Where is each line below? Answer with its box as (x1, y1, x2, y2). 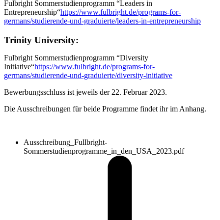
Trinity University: (4, 34, 79, 45)
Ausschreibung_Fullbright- (24, 137, 107, 146)
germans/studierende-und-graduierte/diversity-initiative (4, 71, 172, 80)
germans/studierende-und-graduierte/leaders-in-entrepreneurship (4, 17, 201, 26)
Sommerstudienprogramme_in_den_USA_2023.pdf (24, 146, 184, 155)
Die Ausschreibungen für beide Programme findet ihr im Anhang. (4, 104, 206, 113)
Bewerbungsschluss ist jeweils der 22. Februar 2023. (4, 87, 167, 96)
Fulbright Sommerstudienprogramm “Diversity (4, 53, 148, 62)
